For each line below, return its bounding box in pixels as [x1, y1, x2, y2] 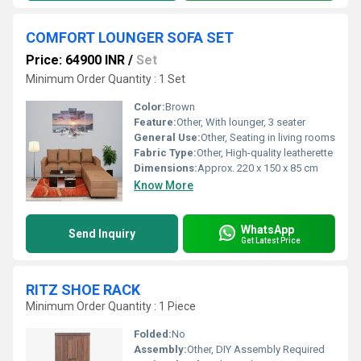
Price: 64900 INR [26, 52, 125, 68]
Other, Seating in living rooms [201, 131, 335, 143]
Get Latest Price [241, 235, 301, 245]
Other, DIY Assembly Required [187, 343, 325, 355]
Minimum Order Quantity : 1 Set [26, 73, 185, 85]
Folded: [134, 328, 172, 340]
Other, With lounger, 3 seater [176, 116, 305, 128]
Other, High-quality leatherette [197, 147, 333, 159]
